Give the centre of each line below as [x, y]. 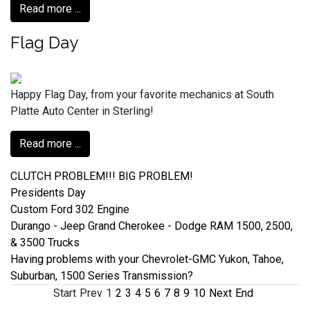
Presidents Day [48, 192]
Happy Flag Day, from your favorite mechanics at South [142, 94]
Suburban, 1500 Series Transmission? [102, 275]
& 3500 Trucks [45, 242]
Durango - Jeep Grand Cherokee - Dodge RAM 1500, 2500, [152, 226]
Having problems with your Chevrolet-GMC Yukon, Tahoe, [147, 259]
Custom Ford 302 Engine [70, 209]
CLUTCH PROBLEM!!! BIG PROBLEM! [102, 176]
